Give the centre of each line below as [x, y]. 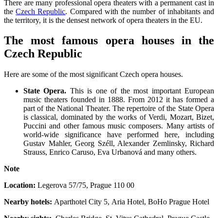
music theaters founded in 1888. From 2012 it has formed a [119, 100]
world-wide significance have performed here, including [119, 135]
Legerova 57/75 [62, 185]
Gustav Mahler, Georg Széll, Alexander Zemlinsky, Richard [119, 144]
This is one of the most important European [140, 91]
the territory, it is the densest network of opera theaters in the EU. [103, 20]
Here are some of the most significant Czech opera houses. [93, 74]
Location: [20, 185]
